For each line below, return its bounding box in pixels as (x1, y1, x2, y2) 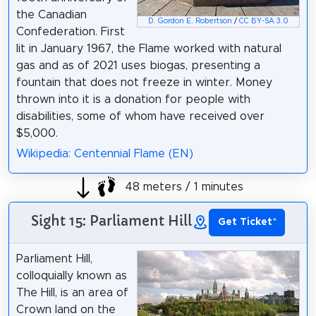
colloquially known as (16, 269, 127, 281)
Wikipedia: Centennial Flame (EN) (16, 148, 193, 160)
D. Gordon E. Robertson (148, 18, 233, 25)
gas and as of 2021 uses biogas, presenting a (16, 60, 260, 72)
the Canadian (16, 9, 87, 21)
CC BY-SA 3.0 (239, 18, 289, 25)
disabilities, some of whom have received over (16, 111, 265, 123)
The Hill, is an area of (16, 286, 128, 298)
